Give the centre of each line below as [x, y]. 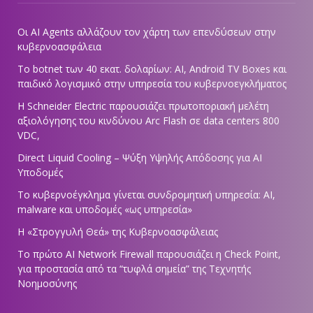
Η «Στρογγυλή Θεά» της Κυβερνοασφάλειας [118, 231]
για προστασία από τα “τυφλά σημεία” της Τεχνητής [134, 268]
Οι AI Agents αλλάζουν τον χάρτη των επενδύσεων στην [147, 31]
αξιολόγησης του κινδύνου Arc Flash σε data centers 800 [148, 120]
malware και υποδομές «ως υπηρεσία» [105, 209]
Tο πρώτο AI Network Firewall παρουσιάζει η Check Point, [149, 254]
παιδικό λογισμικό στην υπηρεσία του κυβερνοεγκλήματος [152, 83]
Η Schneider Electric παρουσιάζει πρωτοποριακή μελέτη [143, 105]
